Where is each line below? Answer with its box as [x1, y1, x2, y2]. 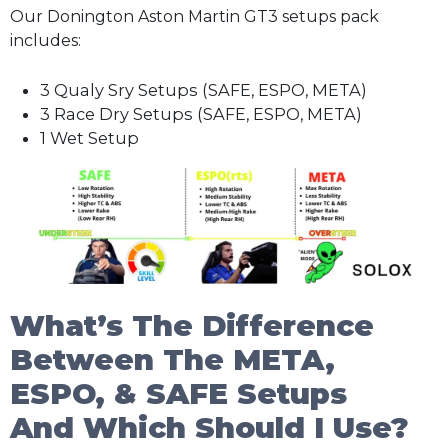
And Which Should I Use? [10, 410, 409, 446]
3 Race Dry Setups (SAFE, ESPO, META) [40, 104, 362, 125]
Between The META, [10, 342, 335, 378]
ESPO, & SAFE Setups [10, 376, 347, 412]
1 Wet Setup [40, 128, 139, 149]
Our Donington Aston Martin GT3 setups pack [10, 6, 379, 26]
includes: [10, 30, 81, 50]
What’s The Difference [10, 308, 374, 344]
